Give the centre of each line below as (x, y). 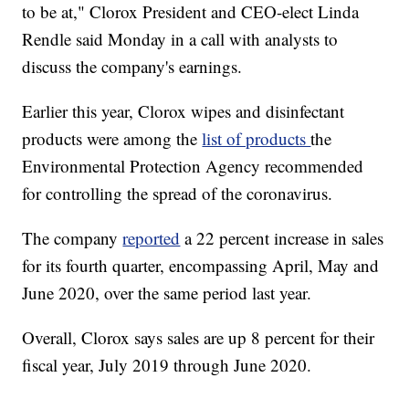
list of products (257, 139)
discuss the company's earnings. (132, 67)
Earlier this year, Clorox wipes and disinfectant (184, 111)
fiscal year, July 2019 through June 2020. (167, 365)
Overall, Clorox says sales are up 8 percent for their (199, 338)
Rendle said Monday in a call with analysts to (180, 39)
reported (152, 238)
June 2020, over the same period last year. (167, 293)
